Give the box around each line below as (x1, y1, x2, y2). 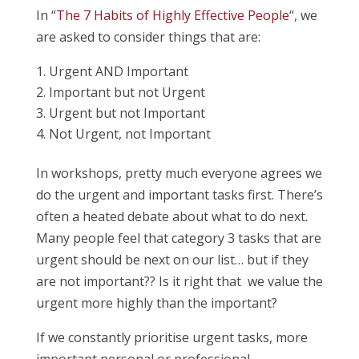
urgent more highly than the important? (35, 294, 277, 312)
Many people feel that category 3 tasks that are (35, 229, 321, 247)
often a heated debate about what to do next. (35, 208, 308, 225)
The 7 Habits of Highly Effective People (55, 6, 289, 24)
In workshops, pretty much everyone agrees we (35, 164, 322, 182)
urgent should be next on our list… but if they (35, 251, 309, 268)
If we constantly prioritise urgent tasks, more (35, 329, 308, 346)
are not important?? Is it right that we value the (35, 272, 323, 290)
